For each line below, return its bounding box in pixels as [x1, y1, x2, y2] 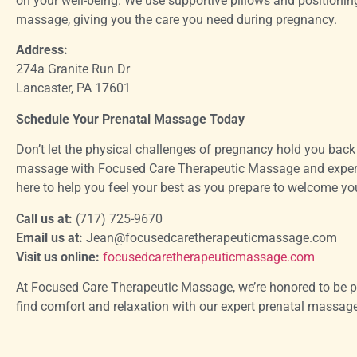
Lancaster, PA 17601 [16, 80, 131, 96]
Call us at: [16, 210, 73, 226]
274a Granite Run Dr [16, 61, 130, 77]
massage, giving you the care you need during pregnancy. [16, 11, 337, 27]
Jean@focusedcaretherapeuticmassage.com [83, 229, 337, 245]
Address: [16, 42, 68, 58]
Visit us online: [16, 249, 100, 265]
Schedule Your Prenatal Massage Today [16, 111, 245, 127]
